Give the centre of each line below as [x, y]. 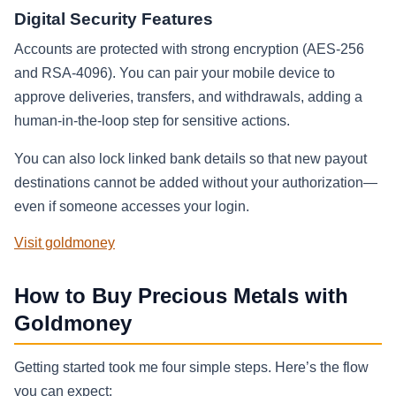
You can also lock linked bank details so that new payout [190, 159]
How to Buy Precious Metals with [181, 296]
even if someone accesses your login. [132, 207]
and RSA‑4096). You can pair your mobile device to [175, 73]
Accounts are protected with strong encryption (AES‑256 [189, 49]
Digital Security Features [114, 19]
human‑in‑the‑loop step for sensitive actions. [152, 121]
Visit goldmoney [65, 243]
